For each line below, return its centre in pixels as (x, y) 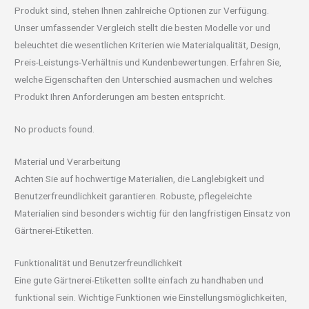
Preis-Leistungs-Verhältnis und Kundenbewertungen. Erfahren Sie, (148, 62)
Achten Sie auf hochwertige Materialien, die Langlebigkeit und (140, 178)
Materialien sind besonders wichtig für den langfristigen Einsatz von (153, 213)
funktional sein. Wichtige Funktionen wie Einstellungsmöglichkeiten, (151, 297)
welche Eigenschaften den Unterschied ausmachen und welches (144, 79)
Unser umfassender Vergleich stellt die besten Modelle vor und (143, 27)
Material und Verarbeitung (68, 161)
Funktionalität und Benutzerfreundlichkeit (99, 262)
